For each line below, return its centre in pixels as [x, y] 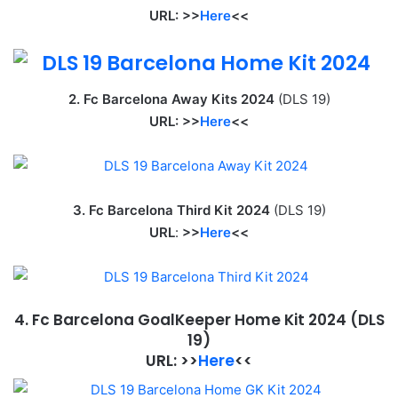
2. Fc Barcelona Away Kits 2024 [173, 99]
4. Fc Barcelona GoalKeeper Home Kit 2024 [182, 319]
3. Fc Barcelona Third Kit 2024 [173, 210]
